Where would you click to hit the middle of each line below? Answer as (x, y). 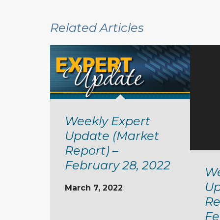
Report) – (92, 150)
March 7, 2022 (94, 188)
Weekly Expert (108, 121)
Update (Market (112, 136)
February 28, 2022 (118, 165)
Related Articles (97, 27)
